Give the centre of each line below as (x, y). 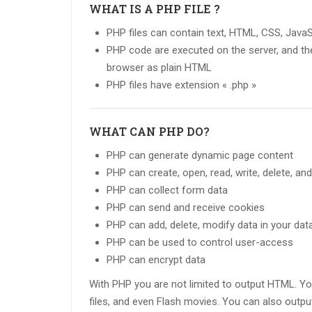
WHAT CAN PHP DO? (149, 132)
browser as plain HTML (159, 68)
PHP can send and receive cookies (186, 208)
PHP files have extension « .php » (181, 85)
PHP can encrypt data (156, 260)
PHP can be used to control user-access (200, 243)
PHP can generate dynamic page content (200, 156)
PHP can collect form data (167, 190)
